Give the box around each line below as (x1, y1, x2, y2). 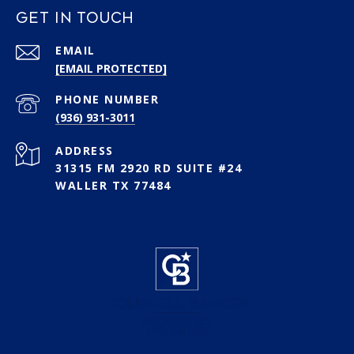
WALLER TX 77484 (55, 178, 171, 194)
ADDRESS (55, 143, 114, 159)
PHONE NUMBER (55, 92, 159, 107)
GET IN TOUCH (16, 9, 134, 28)
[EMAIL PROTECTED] (55, 61, 167, 77)
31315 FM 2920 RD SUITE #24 (55, 160, 242, 176)
